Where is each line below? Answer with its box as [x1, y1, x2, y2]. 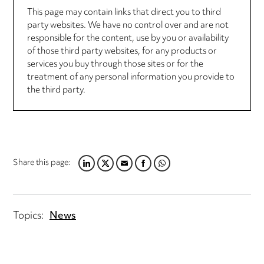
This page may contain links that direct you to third [27, 3, 221, 22]
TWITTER [84, 160, 130, 180]
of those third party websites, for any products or [27, 42, 217, 61]
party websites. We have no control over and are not [27, 16, 229, 35]
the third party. [27, 81, 85, 100]
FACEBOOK [122, 160, 177, 180]
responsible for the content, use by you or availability [27, 29, 229, 48]
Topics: [13, 206, 44, 226]
